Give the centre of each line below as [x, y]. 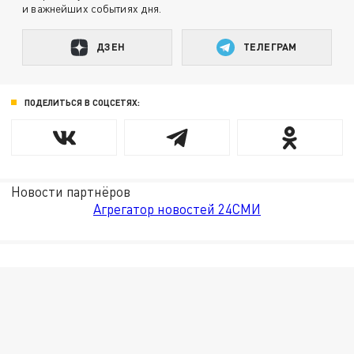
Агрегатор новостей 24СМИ [177, 209]
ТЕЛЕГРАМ [270, 47]
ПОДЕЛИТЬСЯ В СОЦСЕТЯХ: [82, 102]
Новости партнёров [71, 191]
